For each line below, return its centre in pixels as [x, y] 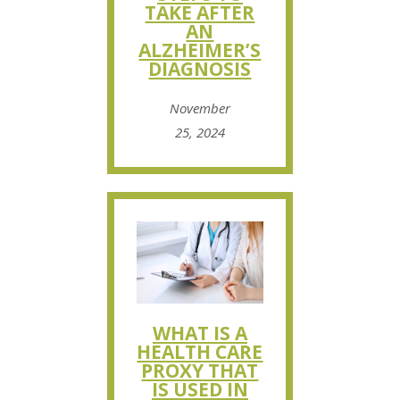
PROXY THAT [200, 370]
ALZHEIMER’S [200, 50]
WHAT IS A [200, 333]
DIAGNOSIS [200, 69]
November [200, 108]
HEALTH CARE [200, 351]
